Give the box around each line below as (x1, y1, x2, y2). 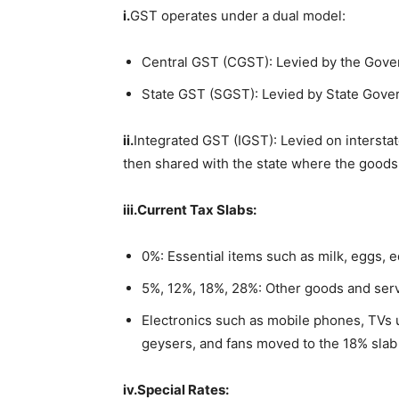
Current (137, 200, 187, 218)
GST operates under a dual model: (130, 6, 346, 24)
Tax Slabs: (187, 200, 256, 218)
